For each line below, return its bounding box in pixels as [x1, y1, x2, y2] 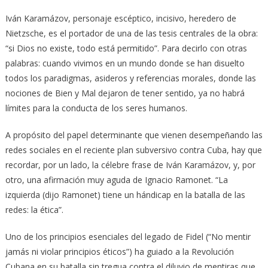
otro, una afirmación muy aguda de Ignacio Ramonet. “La [5, 173, 228, 185]
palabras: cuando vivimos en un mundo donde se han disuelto [5, 57, 245, 69]
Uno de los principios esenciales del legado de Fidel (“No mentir [5, 230, 251, 242]
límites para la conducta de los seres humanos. [5, 102, 187, 114]
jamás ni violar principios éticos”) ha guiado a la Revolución [5, 245, 234, 257]
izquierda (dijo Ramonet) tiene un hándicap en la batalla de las [5, 188, 245, 200]
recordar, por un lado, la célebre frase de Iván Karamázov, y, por [5, 159, 255, 170]
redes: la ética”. [5, 203, 63, 215]
